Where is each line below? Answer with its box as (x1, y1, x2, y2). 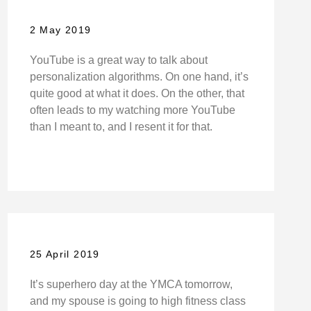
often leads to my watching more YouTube (29, 104, 235, 117)
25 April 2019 (29, 248, 100, 260)
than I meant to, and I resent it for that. (29, 121, 212, 133)
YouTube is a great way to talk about (29, 54, 208, 67)
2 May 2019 (29, 24, 92, 36)
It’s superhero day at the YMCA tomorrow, (29, 278, 233, 290)
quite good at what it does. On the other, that (29, 87, 244, 100)
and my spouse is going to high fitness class (29, 294, 246, 307)
